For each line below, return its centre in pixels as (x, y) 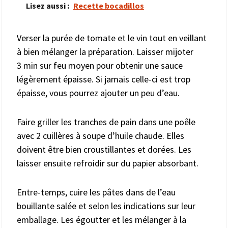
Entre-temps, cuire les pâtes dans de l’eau (96, 192)
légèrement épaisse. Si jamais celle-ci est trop (104, 79)
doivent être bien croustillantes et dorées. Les (104, 149)
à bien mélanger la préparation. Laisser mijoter (105, 51)
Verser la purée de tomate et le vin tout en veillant (112, 38)
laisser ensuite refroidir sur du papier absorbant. (108, 163)
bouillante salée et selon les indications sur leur (106, 206)
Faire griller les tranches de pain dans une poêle (106, 122)
